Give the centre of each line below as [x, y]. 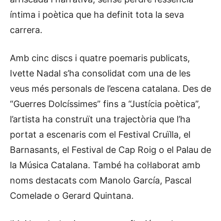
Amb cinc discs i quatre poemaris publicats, [100, 58]
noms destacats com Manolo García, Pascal [101, 180]
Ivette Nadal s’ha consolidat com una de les [100, 73]
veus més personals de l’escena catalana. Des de [110, 88]
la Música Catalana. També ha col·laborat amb [105, 165]
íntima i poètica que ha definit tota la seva [97, 14]
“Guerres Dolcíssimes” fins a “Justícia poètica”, [105, 104]
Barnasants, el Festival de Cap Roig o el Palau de [110, 149]
